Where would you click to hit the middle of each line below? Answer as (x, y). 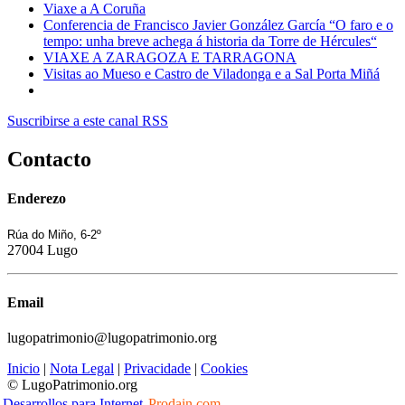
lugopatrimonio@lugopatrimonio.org (112, 337)
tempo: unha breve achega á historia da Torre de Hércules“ (210, 41)
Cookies (224, 368)
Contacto (49, 159)
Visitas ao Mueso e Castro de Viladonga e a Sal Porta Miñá (212, 73)
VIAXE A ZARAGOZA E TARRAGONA (170, 57)
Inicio (24, 368)
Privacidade (157, 368)
